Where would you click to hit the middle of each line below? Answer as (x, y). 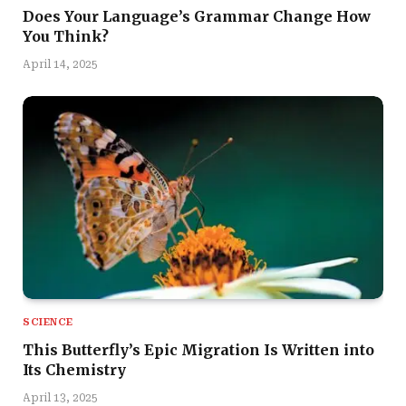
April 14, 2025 (60, 64)
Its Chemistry (74, 369)
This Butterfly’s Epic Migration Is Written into (198, 349)
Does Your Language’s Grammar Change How (197, 16)
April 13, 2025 (60, 397)
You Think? (66, 36)
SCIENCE (48, 322)
